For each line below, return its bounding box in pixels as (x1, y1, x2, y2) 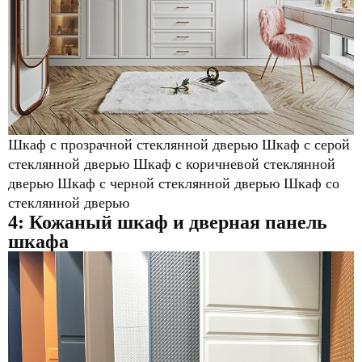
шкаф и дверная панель (117, 212, 327, 234)
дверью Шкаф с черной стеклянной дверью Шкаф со (8, 175, 339, 192)
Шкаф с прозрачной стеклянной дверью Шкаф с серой (8, 137, 350, 154)
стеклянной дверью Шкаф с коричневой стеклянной (8, 156, 335, 173)
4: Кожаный (8, 212, 117, 234)
